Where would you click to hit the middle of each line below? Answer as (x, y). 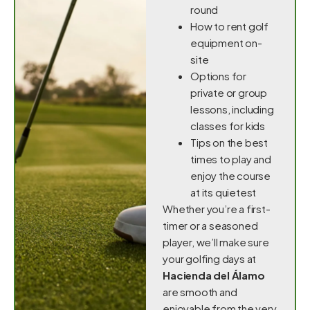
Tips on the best (229, 142)
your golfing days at (210, 258)
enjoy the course (231, 175)
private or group (229, 92)
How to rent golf (230, 26)
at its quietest (224, 192)
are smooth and (200, 291)
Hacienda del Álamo (214, 275)
